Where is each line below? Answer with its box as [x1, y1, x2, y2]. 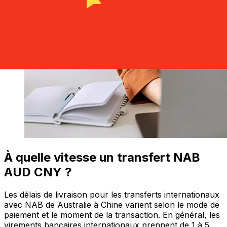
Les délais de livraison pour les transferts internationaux [4, 190, 219, 200]
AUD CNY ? [4, 165, 72, 180]
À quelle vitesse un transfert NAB [4, 150, 200, 165]
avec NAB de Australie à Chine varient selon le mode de [4, 200, 219, 210]
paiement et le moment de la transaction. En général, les [4, 210, 220, 220]
